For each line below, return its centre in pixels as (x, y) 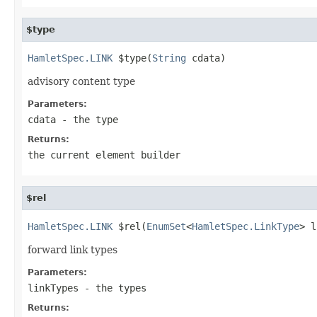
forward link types (73, 249)
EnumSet (166, 226)
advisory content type (81, 81)
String (169, 58)
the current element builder (104, 155)
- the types (113, 288)
